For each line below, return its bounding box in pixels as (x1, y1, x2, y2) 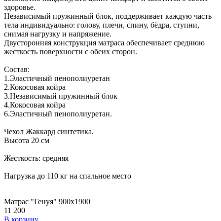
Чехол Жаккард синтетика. (4, 127, 94, 136)
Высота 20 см (4, 136, 49, 145)
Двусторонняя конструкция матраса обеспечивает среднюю (4, 38, 205, 47)
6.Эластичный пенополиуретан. (4, 110, 112, 118)
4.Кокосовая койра (4, 101, 66, 110)
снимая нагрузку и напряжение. (4, 30, 111, 38)
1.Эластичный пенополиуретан (4, 74, 110, 83)
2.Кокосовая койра (4, 83, 66, 92)
